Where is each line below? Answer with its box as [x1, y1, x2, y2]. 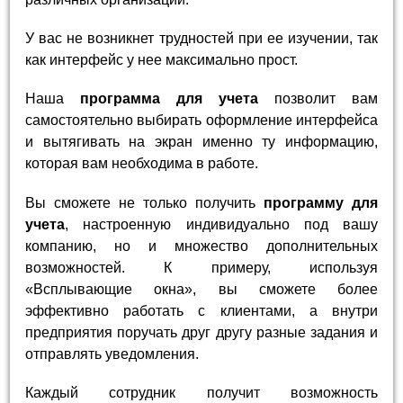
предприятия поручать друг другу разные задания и [25, 324, 378, 340]
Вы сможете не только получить [25, 194, 264, 210]
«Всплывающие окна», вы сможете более [25, 281, 378, 297]
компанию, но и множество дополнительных [25, 237, 378, 254]
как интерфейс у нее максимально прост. [25, 52, 299, 68]
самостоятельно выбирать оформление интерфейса [25, 112, 378, 129]
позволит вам [257, 91, 378, 107]
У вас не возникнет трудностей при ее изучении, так [25, 31, 378, 47]
